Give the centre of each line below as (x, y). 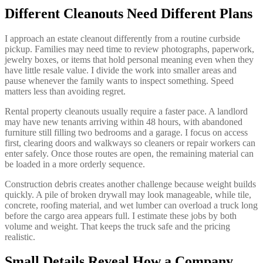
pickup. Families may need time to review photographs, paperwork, (129, 49)
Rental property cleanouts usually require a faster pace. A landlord (126, 111)
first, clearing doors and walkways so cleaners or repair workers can (130, 143)
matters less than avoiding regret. (65, 91)
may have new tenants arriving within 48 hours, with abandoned (124, 122)
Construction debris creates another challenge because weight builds (130, 184)
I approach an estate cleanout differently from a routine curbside (122, 38)
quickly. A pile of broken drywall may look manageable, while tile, (128, 194)
